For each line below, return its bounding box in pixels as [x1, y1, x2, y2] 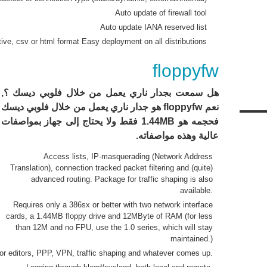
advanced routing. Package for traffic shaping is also [30, 175, 213, 184]
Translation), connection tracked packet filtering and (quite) [10, 163, 213, 172]
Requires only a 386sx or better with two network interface [13, 200, 213, 209]
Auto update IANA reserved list [100, 23, 207, 32]
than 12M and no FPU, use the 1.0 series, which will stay [15, 223, 213, 232]
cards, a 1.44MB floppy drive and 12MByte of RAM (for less [5, 212, 213, 221]
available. [179, 186, 213, 195]
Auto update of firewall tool [114, 8, 207, 17]
